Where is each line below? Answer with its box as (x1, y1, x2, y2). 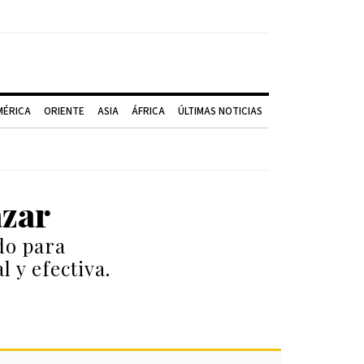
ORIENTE (44, 104, 84, 119)
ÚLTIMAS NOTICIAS (178, 104, 262, 119)
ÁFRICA (132, 104, 165, 119)
